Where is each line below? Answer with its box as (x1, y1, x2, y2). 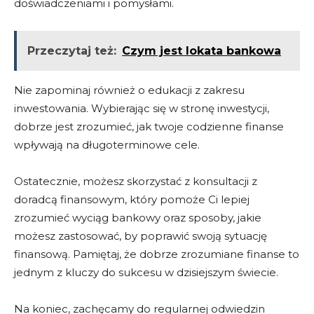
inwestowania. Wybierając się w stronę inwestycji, (14, 102, 269, 116)
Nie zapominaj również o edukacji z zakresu (14, 83, 245, 97)
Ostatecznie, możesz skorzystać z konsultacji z (14, 175, 257, 189)
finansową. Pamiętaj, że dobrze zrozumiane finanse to (14, 247, 299, 261)
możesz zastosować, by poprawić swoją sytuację (14, 229, 267, 243)
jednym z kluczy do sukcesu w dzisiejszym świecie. (14, 266, 278, 280)
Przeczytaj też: (27, 44, 116, 58)
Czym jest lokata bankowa (122, 44, 281, 58)
